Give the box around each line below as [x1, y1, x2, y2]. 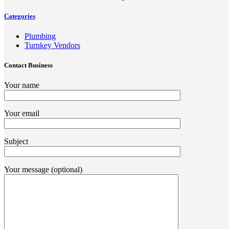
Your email [4, 109, 39, 118]
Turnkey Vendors [25, 40, 80, 50]
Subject [4, 137, 28, 146]
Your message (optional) [4, 165, 82, 174]
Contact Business [4, 61, 53, 70]
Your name [4, 81, 39, 90]
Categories [4, 12, 35, 20]
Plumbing [25, 31, 56, 40]
